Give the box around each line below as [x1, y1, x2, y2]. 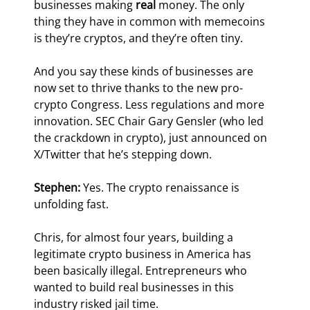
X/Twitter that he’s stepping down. [34, 147, 212, 163]
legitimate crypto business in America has [34, 246, 255, 262]
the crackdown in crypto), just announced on [34, 130, 271, 146]
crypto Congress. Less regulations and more [34, 97, 268, 113]
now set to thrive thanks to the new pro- [34, 80, 244, 96]
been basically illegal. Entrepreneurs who [34, 263, 250, 279]
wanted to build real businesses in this [34, 280, 237, 295]
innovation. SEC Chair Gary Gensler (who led [34, 113, 267, 129]
